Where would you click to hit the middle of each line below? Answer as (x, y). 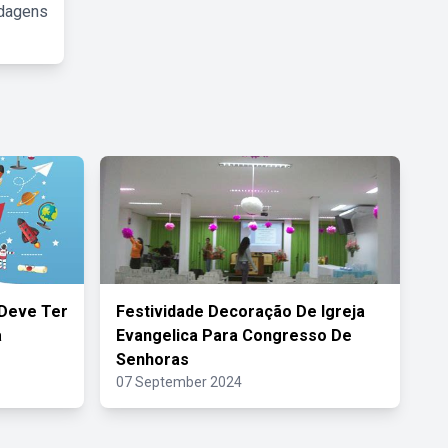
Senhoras (152, 359)
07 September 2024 (179, 382)
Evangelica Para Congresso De (234, 335)
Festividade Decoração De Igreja (240, 311)
